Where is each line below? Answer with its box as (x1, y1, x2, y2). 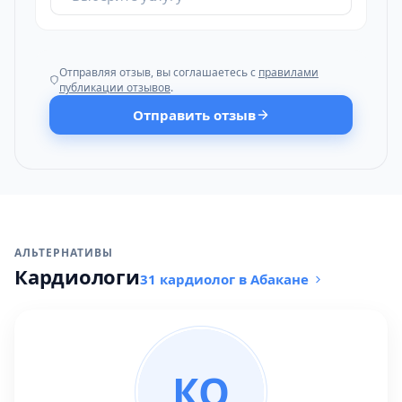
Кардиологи (14, 263, 140, 290)
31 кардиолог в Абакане (139, 270, 309, 288)
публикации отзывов (58, 80, 170, 95)
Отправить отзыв (132, 106, 256, 124)
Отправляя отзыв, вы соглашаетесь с (58, 65, 258, 80)
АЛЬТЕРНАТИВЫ (14, 245, 113, 260)
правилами (258, 65, 319, 80)
